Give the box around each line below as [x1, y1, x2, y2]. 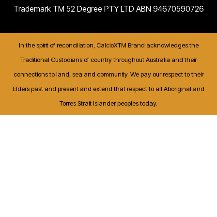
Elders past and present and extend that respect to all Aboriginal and [13, 84, 204, 93]
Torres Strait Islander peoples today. [60, 99, 157, 107]
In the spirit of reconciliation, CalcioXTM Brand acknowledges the [18, 41, 199, 49]
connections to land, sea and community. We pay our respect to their [14, 70, 203, 78]
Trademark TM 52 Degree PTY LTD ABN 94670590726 [13, 3, 204, 14]
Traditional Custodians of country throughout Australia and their [20, 55, 197, 63]
